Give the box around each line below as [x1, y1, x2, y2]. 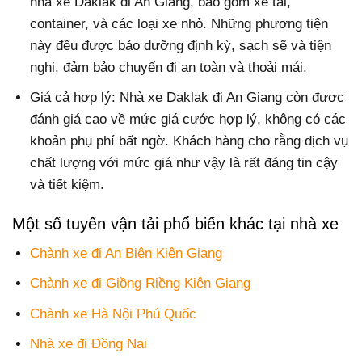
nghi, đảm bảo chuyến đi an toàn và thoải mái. [30, 59, 308, 75]
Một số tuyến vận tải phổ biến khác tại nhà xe [12, 215, 339, 234]
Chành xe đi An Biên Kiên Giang [30, 246, 223, 262]
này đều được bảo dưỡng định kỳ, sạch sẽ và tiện [30, 37, 332, 53]
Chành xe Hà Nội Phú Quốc [30, 305, 197, 322]
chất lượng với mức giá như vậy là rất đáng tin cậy [30, 155, 339, 170]
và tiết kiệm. [30, 177, 105, 192]
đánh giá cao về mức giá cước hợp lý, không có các [30, 112, 347, 127]
